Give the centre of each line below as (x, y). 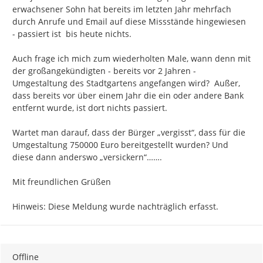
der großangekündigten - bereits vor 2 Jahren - (104, 71)
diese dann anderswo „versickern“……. (87, 157)
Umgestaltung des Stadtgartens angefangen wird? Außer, (126, 83)
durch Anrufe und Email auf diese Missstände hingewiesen (129, 22)
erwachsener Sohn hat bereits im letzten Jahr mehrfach (122, 9)
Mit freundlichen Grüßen (62, 182)
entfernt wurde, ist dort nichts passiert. (90, 108)
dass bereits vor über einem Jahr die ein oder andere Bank (128, 96)
